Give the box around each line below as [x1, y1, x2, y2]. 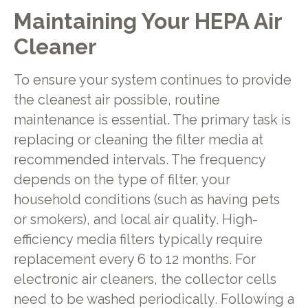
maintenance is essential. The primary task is [13, 111, 291, 128]
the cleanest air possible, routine [13, 91, 220, 108]
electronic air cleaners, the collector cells [13, 271, 276, 287]
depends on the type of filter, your [13, 171, 230, 188]
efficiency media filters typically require [13, 231, 263, 247]
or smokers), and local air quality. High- [13, 211, 258, 228]
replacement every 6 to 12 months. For [13, 251, 256, 267]
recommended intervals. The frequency [13, 151, 265, 168]
